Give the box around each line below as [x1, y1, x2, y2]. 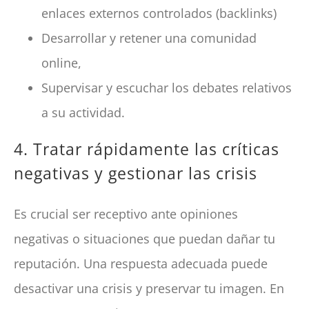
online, [41, 54, 82, 71]
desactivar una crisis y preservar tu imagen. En [14, 279, 285, 297]
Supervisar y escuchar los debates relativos [41, 79, 292, 96]
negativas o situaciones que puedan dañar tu [14, 230, 276, 247]
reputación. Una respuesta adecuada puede [14, 255, 268, 272]
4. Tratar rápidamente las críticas [14, 137, 280, 160]
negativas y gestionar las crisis [14, 161, 258, 184]
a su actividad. [41, 103, 126, 121]
